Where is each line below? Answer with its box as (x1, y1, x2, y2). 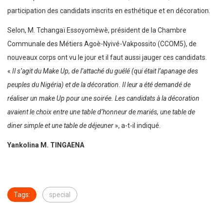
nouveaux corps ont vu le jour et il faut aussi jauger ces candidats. (7, 54, 207, 62)
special (49, 191, 71, 199)
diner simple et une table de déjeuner (7, 122, 113, 130)
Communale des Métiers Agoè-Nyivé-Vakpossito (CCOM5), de (7, 40, 197, 48)
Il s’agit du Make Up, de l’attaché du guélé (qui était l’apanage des (12, 67, 198, 75)
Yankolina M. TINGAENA (7, 141, 84, 149)
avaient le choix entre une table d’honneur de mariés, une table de (7, 108, 195, 116)
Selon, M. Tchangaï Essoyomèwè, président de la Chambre (7, 26, 186, 35)
